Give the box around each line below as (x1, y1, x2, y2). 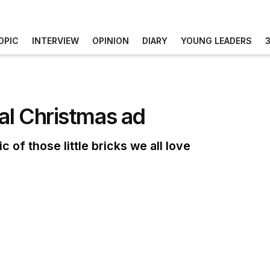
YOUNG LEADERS (181, 35, 252, 46)
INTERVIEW (32, 35, 79, 46)
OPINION (92, 35, 129, 46)
